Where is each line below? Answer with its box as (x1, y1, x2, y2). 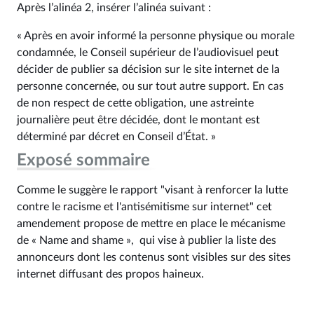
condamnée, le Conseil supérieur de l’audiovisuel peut (17, 47, 279, 58)
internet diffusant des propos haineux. (17, 268, 204, 280)
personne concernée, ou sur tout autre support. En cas (17, 81, 284, 92)
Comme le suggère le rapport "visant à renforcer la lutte (17, 184, 288, 196)
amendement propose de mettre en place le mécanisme (17, 218, 285, 229)
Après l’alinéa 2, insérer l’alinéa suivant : (17, 2, 211, 13)
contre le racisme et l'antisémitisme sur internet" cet (17, 201, 272, 212)
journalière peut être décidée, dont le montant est (17, 114, 260, 125)
